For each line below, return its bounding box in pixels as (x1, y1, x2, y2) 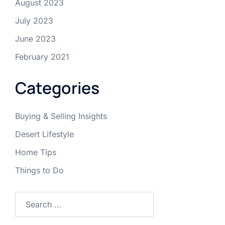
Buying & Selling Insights (15, 111, 107, 122)
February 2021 (15, 52, 69, 62)
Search (15, 193, 41, 203)
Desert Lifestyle (15, 129, 74, 140)
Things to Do (15, 165, 64, 176)
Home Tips (15, 147, 56, 158)
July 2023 (15, 16, 53, 26)
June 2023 (15, 34, 56, 44)
